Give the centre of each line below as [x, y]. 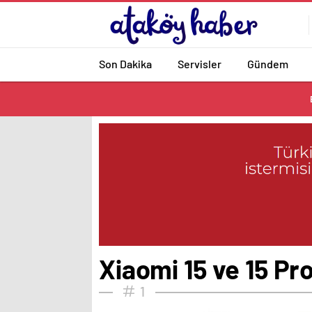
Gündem [268, 63]
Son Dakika [125, 63]
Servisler [200, 63]
